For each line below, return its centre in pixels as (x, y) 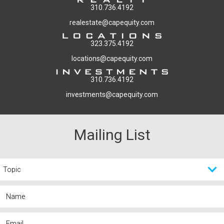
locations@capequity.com (112, 58)
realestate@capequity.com (112, 22)
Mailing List (112, 135)
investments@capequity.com (112, 94)
